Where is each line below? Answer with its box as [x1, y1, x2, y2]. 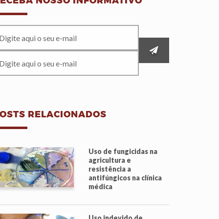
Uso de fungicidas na [88, 147, 157, 155]
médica [88, 182, 112, 191]
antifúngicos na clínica [88, 174, 162, 182]
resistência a [88, 165, 131, 173]
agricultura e [88, 156, 131, 164]
